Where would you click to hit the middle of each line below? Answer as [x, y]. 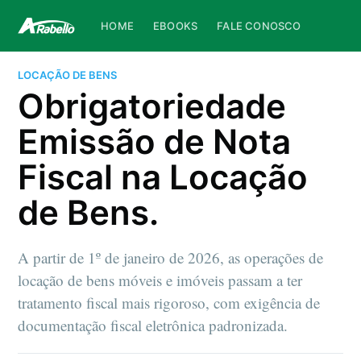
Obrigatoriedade [152, 106]
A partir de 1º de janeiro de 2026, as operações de [171, 258]
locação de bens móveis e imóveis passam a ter [160, 280]
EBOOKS [175, 26]
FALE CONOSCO [259, 26]
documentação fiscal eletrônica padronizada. [153, 326]
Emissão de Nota [155, 142]
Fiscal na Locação [163, 177]
